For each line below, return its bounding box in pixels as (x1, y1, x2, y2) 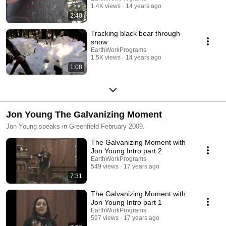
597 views (91, 214, 119, 221)
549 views (91, 162, 119, 170)
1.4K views (91, 2, 121, 10)
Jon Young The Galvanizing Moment (6, 109, 162, 120)
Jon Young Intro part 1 (91, 198, 162, 206)
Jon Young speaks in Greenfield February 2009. (6, 122, 145, 130)
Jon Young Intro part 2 (91, 146, 162, 155)
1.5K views (91, 53, 121, 61)
